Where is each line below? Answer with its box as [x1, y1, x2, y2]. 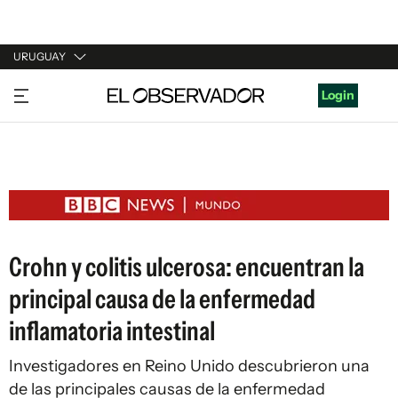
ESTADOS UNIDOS [13, 183, 123, 199]
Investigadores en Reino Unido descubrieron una [9, 356, 370, 376]
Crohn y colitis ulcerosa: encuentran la [9, 251, 364, 283]
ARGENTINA [13, 115, 86, 131]
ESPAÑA [13, 149, 62, 165]
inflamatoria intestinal [9, 314, 215, 347]
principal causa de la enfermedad [9, 283, 315, 315]
